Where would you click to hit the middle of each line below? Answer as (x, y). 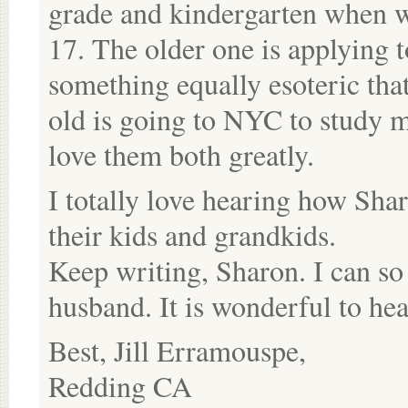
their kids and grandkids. (192, 235)
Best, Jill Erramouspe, (177, 350)
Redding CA (120, 386)
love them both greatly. (181, 154)
